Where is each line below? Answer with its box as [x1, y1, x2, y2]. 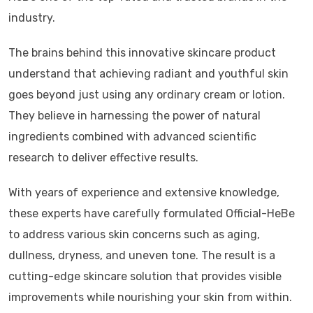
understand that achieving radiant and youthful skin [8, 67, 289, 80]
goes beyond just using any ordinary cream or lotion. [8, 88, 285, 101]
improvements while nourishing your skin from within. [8, 291, 292, 304]
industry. [8, 11, 55, 24]
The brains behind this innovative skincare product [8, 46, 276, 59]
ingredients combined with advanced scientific [8, 130, 256, 143]
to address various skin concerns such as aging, [8, 228, 260, 241]
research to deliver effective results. [8, 151, 198, 164]
